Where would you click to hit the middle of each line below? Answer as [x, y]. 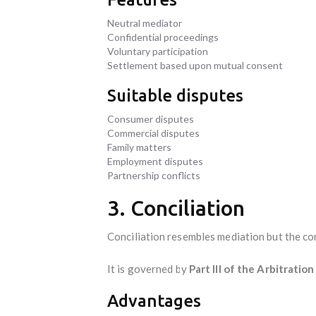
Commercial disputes [153, 133]
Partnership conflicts [154, 175]
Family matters [139, 147]
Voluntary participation [158, 51]
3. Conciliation [176, 208]
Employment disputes [155, 161]
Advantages [154, 300]
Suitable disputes [175, 95]
